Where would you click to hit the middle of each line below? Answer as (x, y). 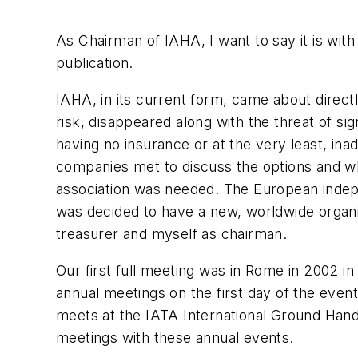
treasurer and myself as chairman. (172, 233)
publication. (95, 63)
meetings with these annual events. (175, 337)
